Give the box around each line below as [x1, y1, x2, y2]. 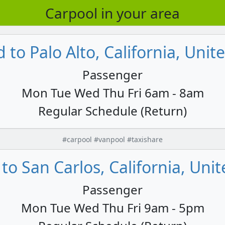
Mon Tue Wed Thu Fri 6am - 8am [21, 84, 204, 101]
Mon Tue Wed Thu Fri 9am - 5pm [21, 199, 204, 216]
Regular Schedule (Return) [38, 102, 187, 119]
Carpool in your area [45, 3, 180, 23]
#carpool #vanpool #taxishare [62, 134, 163, 144]
